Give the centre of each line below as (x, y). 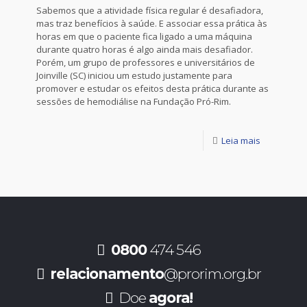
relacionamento (107, 274)
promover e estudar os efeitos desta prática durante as (152, 88)
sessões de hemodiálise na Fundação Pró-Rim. (134, 101)
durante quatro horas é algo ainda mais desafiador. (145, 49)
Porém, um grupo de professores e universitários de (146, 62)
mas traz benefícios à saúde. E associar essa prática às (152, 23)
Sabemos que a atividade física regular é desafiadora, (150, 10)
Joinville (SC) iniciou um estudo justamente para (134, 75)
